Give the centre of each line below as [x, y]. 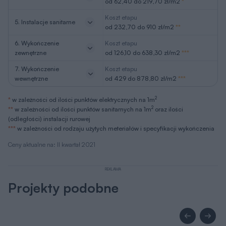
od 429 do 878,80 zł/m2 [140, 78]
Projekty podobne [63, 187]
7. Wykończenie [37, 69]
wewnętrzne [31, 78]
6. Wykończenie [37, 43]
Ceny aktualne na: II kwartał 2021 [52, 144]
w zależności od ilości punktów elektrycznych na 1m [83, 99]
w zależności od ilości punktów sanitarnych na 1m [82, 109]
